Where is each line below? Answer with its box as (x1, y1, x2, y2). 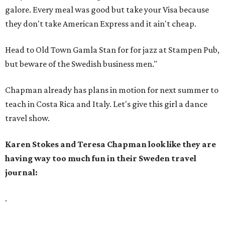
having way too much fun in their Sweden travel (5, 153, 196, 163)
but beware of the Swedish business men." (5, 59, 157, 69)
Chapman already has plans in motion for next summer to (5, 85, 218, 95)
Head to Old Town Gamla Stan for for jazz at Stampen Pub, (5, 45, 219, 55)
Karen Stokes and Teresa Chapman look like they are (5, 139, 216, 149)
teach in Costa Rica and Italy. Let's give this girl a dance (5, 99, 207, 109)
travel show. (5, 113, 50, 123)
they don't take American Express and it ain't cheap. (5, 19, 196, 29)
